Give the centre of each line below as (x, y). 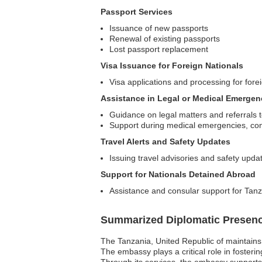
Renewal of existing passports (165, 38)
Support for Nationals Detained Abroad (178, 174)
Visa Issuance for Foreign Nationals (172, 65)
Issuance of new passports (159, 28)
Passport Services (137, 11)
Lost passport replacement (159, 49)
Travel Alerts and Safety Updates (166, 141)
